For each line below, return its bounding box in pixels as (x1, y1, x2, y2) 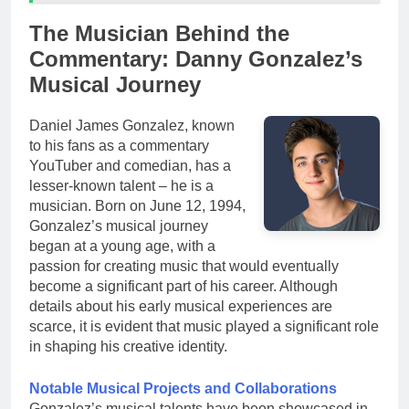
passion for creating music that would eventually (29, 257, 339, 274)
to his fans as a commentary (29, 137, 209, 153)
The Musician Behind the (29, 20, 289, 46)
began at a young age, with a (29, 237, 215, 254)
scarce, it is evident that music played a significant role (29, 318, 379, 334)
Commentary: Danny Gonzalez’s (29, 46, 362, 71)
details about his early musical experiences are (29, 298, 332, 314)
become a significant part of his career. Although (29, 278, 338, 294)
